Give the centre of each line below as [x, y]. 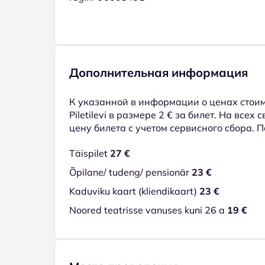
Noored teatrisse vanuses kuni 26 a [148, 210]
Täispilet [88, 153]
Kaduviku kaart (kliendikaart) [133, 191]
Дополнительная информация [159, 72]
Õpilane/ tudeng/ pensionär [129, 172]
